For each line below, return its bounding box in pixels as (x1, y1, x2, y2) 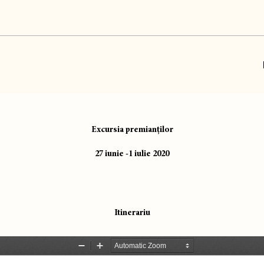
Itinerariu (114, 207, 150, 217)
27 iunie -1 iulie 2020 (95, 148, 169, 159)
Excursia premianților (91, 124, 173, 134)
